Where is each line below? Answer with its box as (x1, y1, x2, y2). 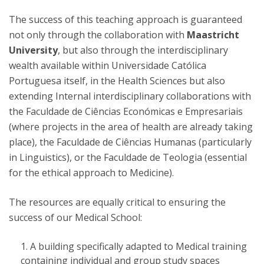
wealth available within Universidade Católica (9, 59, 206, 72)
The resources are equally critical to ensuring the (9, 196, 226, 209)
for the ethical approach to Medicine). (9, 166, 174, 179)
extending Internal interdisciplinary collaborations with (9, 90, 251, 103)
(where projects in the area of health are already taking (9, 120, 253, 133)
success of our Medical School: (9, 211, 142, 224)
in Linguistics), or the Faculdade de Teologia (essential (9, 151, 247, 164)
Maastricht (187, 28, 239, 41)
